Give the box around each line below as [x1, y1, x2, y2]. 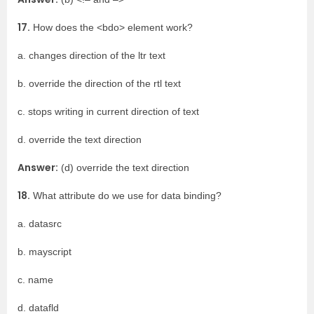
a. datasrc [18, 218, 62, 229]
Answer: [18, 161, 58, 175]
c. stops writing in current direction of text [18, 106, 199, 117]
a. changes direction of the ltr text [18, 50, 165, 61]
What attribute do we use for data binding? [30, 190, 221, 201]
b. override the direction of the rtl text [18, 78, 181, 89]
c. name [18, 274, 53, 285]
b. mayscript [18, 246, 71, 257]
